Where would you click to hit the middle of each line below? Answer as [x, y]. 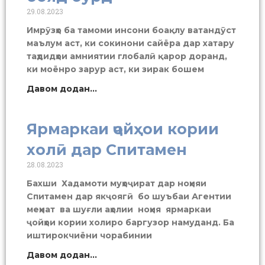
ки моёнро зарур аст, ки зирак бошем [115, 69]
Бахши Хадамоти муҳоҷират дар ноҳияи [117, 183]
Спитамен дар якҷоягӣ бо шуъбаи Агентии [129, 196]
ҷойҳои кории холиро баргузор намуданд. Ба [130, 222]
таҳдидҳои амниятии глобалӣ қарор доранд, [127, 56]
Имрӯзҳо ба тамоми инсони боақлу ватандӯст [131, 30]
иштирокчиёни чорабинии [89, 235]
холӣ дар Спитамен [107, 149]
